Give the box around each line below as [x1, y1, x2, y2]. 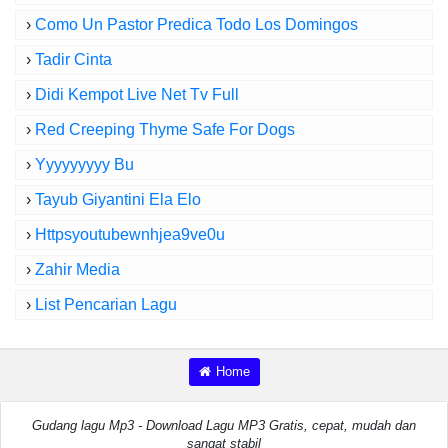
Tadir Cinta [35, 51, 112, 68]
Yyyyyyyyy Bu [35, 156, 134, 173]
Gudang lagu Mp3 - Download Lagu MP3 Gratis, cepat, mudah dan [32, 418, 416, 433]
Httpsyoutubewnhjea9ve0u [35, 226, 225, 243]
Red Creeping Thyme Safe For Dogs [35, 121, 295, 138]
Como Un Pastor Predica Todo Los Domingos [35, 16, 358, 33]
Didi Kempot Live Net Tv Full [35, 86, 239, 103]
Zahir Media [35, 261, 120, 278]
